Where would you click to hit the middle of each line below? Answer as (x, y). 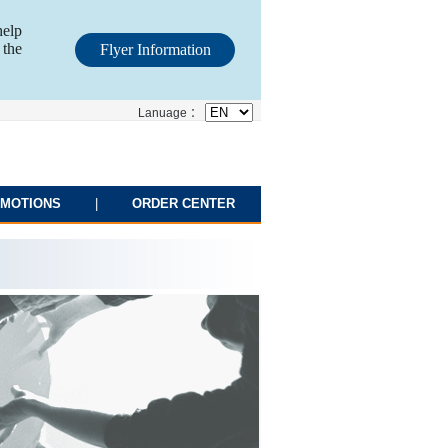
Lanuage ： (171, 113)
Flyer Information (155, 49)
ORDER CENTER (183, 203)
